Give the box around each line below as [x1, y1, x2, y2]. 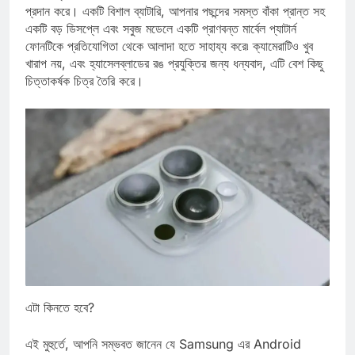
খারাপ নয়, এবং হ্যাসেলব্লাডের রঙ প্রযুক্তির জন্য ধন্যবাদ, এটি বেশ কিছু [25, 70, 323, 86]
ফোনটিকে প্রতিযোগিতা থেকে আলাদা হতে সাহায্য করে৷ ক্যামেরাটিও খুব [25, 52, 313, 69]
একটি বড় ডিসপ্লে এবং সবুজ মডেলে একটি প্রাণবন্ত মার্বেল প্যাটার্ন [25, 35, 296, 52]
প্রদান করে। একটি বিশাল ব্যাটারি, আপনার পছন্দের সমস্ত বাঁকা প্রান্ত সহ [25, 17, 325, 34]
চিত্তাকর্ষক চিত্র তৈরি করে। [25, 87, 143, 104]
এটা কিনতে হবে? [25, 314, 94, 330]
